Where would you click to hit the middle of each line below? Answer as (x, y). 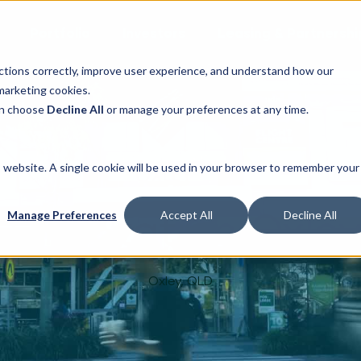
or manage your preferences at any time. (206, 109)
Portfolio (60, 32)
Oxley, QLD (180, 280)
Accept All (186, 215)
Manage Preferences (62, 215)
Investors (154, 32)
